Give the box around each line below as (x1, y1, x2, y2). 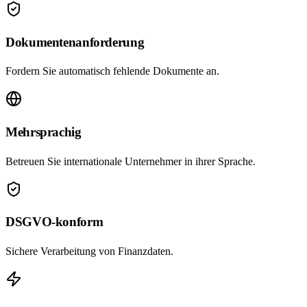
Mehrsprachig (5, 125, 82, 140)
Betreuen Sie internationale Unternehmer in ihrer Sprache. (5, 155, 256, 167)
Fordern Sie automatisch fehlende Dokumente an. (5, 65, 219, 77)
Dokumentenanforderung (5, 34, 145, 49)
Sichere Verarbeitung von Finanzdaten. (5, 245, 173, 258)
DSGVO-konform (5, 214, 103, 230)
